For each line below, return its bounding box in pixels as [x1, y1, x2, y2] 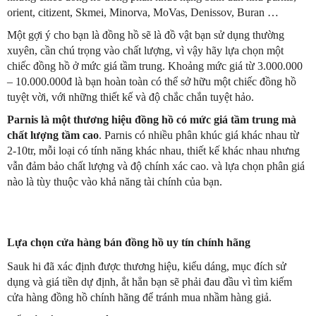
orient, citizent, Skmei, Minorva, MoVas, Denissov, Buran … [7, 6, 279, 19]
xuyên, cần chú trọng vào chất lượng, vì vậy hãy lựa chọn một [7, 44, 284, 57]
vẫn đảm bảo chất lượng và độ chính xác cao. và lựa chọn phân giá [7, 160, 305, 173]
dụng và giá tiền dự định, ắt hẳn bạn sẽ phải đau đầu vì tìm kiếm [7, 276, 292, 288]
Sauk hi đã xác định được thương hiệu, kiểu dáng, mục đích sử [7, 260, 286, 273]
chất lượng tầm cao [7, 129, 99, 142]
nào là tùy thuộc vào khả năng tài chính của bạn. [7, 176, 222, 188]
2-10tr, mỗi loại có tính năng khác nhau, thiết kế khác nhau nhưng [7, 145, 300, 157]
